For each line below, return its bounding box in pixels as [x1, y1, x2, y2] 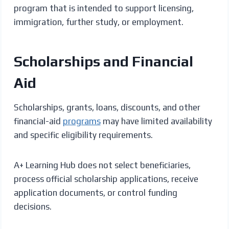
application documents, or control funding [13, 187, 177, 198]
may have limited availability [100, 116, 212, 126]
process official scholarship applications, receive [13, 173, 198, 184]
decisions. [13, 201, 52, 212]
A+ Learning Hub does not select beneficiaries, [13, 159, 191, 170]
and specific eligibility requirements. [13, 129, 153, 140]
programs [62, 116, 101, 126]
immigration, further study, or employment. [13, 16, 184, 27]
